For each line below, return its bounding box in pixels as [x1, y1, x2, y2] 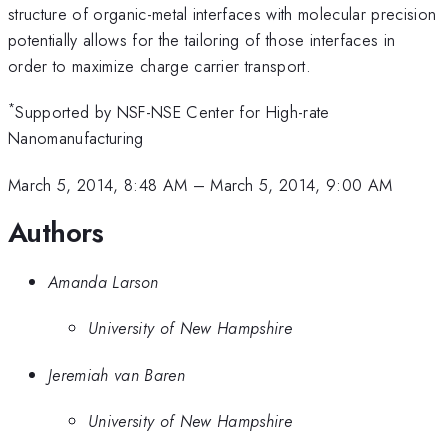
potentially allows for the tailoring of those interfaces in [8, 27, 396, 52]
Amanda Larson [48, 269, 159, 294]
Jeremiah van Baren [48, 362, 185, 387]
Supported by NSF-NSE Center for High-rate [15, 100, 330, 125]
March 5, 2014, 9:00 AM [210, 172, 393, 197]
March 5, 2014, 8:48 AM [8, 172, 188, 197]
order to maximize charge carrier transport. [8, 53, 312, 78]
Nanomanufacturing [8, 126, 144, 151]
